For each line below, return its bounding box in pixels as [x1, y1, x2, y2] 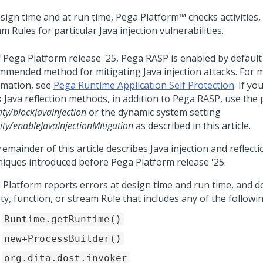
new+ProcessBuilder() [4, 233, 122, 244]
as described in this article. [133, 119, 251, 132]
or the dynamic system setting [86, 106, 221, 119]
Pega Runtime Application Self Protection [53, 79, 234, 92]
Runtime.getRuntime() [4, 214, 122, 225]
